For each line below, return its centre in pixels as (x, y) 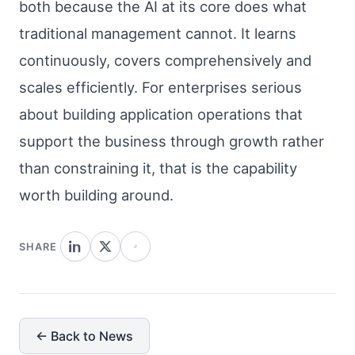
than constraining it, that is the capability (158, 168)
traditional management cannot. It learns (158, 33)
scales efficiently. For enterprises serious (160, 87)
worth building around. (96, 195)
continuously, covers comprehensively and (165, 60)
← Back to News (84, 336)
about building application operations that (161, 114)
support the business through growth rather (172, 141)
